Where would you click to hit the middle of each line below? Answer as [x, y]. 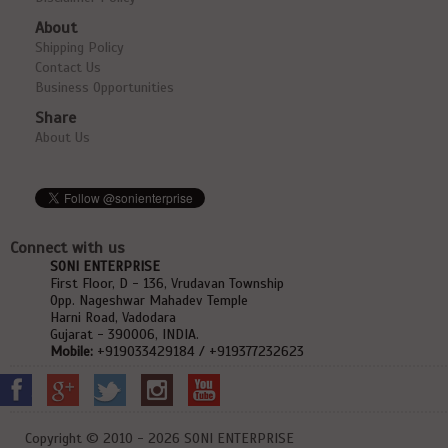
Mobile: [71, 351]
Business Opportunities [104, 87]
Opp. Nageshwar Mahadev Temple [149, 300]
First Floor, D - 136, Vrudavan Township [167, 283]
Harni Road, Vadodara [113, 317]
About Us [62, 137]
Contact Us [68, 67]
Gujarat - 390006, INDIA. [124, 334]
